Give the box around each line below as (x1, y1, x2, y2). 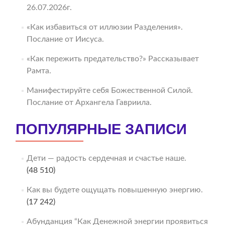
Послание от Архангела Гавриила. (26, 98, 152, 107)
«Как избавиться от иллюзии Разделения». (26, 23, 183, 32)
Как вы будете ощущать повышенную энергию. (26, 186, 203, 194)
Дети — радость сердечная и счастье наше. (26, 154, 186, 163)
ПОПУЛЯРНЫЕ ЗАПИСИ (16, 121, 187, 138)
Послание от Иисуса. (26, 35, 104, 44)
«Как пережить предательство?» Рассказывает (26, 55, 199, 63)
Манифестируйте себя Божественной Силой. (26, 86, 193, 95)
